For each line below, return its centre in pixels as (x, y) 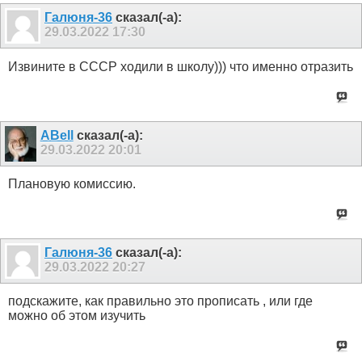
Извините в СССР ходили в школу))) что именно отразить (181, 66)
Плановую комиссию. (72, 183)
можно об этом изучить (77, 316)
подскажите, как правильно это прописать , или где (160, 301)
